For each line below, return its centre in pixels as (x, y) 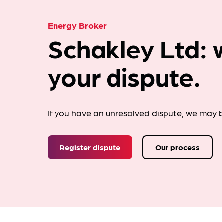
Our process (177, 147)
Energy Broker (77, 25)
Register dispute (90, 147)
